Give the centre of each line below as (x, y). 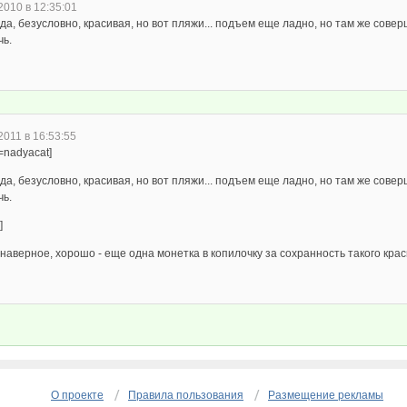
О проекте (77, 395)
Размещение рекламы (326, 395)
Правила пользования (186, 395)
